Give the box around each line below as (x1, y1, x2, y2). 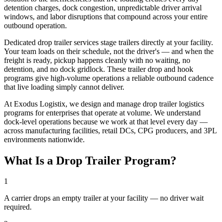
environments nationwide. (4, 135, 85, 144)
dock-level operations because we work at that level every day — (4, 117, 208, 126)
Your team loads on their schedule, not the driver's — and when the (4, 47, 214, 55)
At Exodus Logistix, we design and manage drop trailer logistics (4, 99, 204, 108)
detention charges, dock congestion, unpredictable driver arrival (4, 3, 202, 12)
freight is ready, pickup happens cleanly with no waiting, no (4, 55, 190, 64)
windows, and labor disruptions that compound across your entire (4, 12, 208, 21)
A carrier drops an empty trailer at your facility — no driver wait (4, 194, 204, 203)
